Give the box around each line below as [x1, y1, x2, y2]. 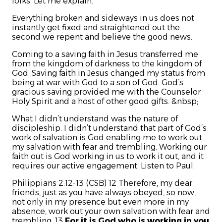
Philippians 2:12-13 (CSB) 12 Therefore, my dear [12, 178, 192, 188]
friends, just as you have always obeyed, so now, [12, 188, 196, 198]
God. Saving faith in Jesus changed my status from [12, 68, 205, 78]
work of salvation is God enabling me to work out [12, 133, 202, 143]
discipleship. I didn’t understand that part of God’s [12, 123, 207, 133]
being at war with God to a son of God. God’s [12, 78, 183, 88]
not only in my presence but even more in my [12, 197, 189, 207]
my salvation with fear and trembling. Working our [12, 142, 207, 152]
